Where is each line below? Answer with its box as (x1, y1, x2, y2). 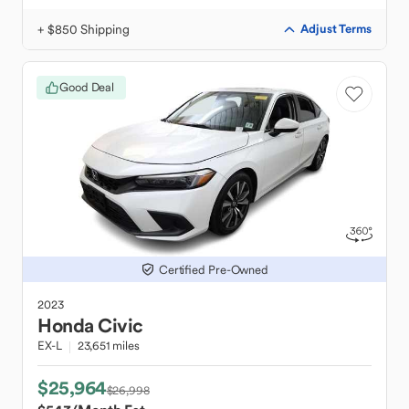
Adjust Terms (300, 21, 372, 37)
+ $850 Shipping (37, 21, 130, 37)
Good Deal (59, 79, 115, 95)
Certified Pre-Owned (158, 261, 269, 278)
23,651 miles (77, 338, 140, 353)
